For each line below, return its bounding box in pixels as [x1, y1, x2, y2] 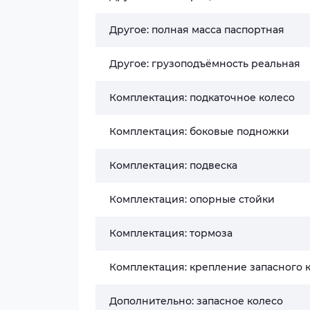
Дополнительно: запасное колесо [109, 294, 283, 307]
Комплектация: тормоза [109, 226, 232, 239]
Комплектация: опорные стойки [109, 192, 275, 206]
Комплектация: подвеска [109, 158, 237, 172]
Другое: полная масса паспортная [109, 23, 284, 36]
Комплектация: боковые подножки [109, 125, 289, 138]
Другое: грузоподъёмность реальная [109, 57, 300, 70]
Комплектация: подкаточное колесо [109, 91, 295, 104]
